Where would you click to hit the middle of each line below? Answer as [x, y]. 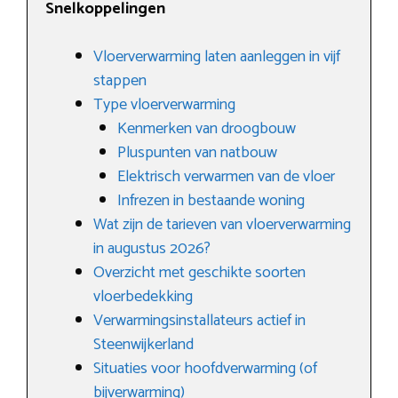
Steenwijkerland [143, 345]
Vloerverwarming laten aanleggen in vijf [217, 57]
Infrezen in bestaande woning [211, 201]
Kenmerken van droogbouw [207, 129]
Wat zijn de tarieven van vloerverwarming [222, 225]
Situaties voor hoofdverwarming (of [205, 369]
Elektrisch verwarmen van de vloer [226, 177]
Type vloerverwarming [164, 105]
